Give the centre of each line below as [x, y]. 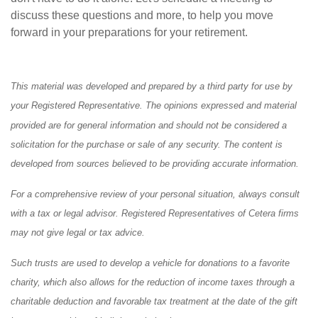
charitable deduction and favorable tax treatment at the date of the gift [154, 302]
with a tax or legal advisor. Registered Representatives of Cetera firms [155, 213]
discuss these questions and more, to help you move [142, 15]
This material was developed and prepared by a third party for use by [152, 86]
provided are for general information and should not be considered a [149, 125]
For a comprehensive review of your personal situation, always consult [155, 194]
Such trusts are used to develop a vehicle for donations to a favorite [150, 263]
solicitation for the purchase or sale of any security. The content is [147, 144]
